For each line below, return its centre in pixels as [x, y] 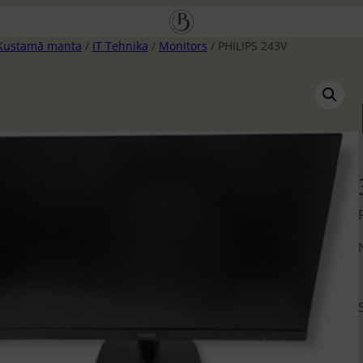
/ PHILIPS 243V [247, 46]
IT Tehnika [120, 46]
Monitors [183, 46]
